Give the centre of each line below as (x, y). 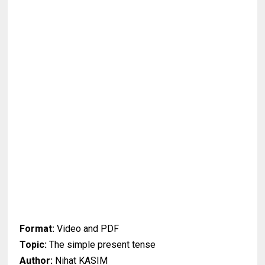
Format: (37, 229)
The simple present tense (101, 245)
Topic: (33, 245)
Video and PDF (87, 229)
